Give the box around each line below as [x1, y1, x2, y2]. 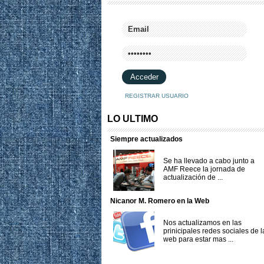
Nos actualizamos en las [163, 219, 242, 227]
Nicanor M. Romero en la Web [110, 197, 209, 205]
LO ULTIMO [107, 114, 158, 124]
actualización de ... [163, 173, 223, 181]
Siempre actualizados [110, 135, 183, 143]
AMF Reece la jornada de [163, 165, 245, 173]
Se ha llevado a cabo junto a [163, 157, 255, 165]
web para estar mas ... [163, 235, 233, 243]
